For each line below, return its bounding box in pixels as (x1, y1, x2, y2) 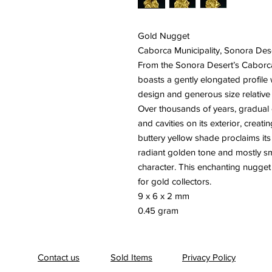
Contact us (38, 252, 80, 263)
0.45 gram (138, 205, 178, 216)
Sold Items (110, 252, 152, 263)
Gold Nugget (138, 30, 189, 41)
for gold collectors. (138, 176, 211, 187)
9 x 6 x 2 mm (138, 191, 189, 202)
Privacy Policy (182, 252, 236, 263)
